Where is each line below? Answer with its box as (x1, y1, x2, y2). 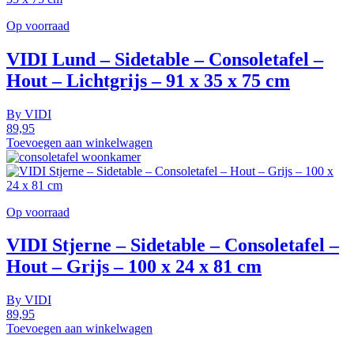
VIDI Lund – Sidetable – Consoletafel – (6, 48, 323, 70)
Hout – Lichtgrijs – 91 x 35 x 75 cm (6, 70, 290, 91)
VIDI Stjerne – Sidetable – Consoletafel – (6, 235, 339, 256)
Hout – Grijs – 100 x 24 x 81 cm (6, 256, 262, 277)
